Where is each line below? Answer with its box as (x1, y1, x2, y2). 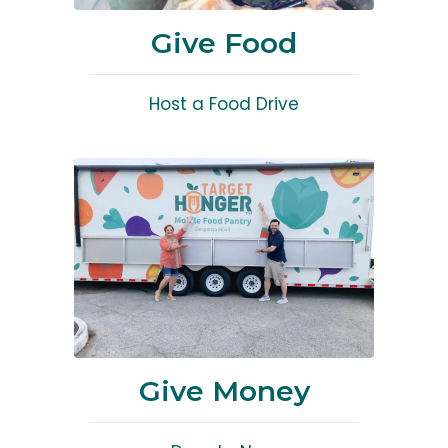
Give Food (151, 25, 297, 60)
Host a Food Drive (149, 91, 299, 116)
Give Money (138, 373, 310, 408)
